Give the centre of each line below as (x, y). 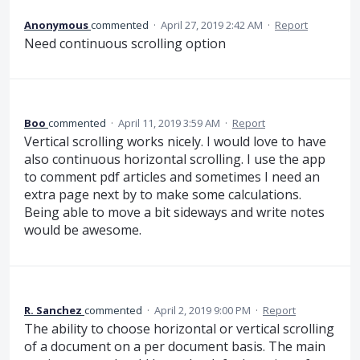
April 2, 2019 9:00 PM (202, 310)
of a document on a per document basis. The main (175, 346)
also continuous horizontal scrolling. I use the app (175, 160)
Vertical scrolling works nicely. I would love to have (175, 142)
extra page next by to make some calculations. (163, 195)
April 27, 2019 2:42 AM (212, 25)
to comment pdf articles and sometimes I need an (172, 177)
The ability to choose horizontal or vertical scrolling (179, 328)
